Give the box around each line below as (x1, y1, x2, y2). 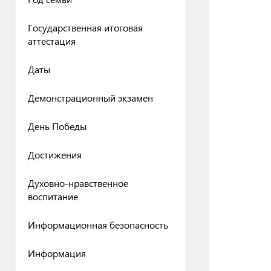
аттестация (28, 34, 76, 47)
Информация (28, 247, 86, 260)
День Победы (28, 120, 87, 132)
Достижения (28, 148, 82, 161)
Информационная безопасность (28, 218, 168, 231)
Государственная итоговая (28, 21, 143, 34)
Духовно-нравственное (28, 177, 128, 189)
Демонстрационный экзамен (28, 91, 153, 104)
